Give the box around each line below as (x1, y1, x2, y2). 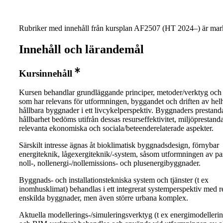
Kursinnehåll (19, 68, 72, 79)
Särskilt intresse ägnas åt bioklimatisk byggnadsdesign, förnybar (19, 141, 219, 150)
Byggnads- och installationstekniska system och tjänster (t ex (19, 176, 209, 185)
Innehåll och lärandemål (19, 42, 144, 56)
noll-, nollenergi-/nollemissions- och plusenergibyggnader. (19, 159, 201, 168)
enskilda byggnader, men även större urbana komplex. (19, 194, 188, 203)
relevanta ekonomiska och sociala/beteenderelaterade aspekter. (19, 124, 214, 133)
